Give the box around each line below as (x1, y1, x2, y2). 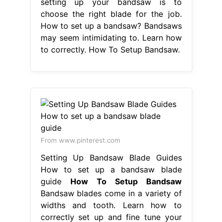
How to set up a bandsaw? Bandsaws (40, 20, 182, 31)
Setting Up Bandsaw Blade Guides (40, 152, 182, 163)
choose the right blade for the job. (40, 8, 182, 19)
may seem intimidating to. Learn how (40, 32, 182, 43)
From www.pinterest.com (40, 136, 120, 144)
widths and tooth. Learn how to (40, 200, 182, 210)
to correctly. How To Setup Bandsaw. (40, 44, 180, 55)
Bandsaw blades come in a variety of (40, 188, 182, 198)
